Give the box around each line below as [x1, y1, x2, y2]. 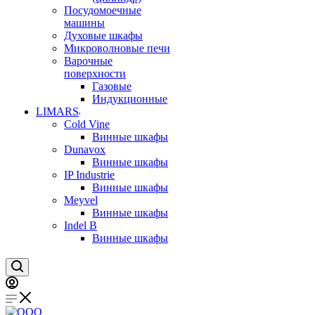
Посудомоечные [64, 4, 141, 16]
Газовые [92, 80, 131, 92]
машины [64, 17, 105, 29]
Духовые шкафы [64, 30, 143, 41]
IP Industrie [64, 169, 115, 181]
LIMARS [36, 105, 79, 117]
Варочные [64, 55, 112, 67]
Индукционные [92, 93, 167, 105]
